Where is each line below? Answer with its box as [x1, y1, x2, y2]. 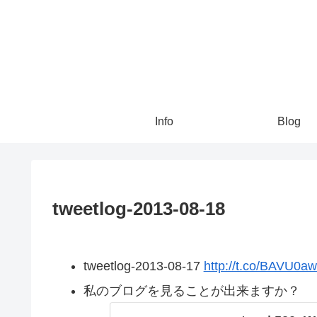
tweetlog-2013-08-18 [52, 197, 225, 219]
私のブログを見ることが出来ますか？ [83, 284, 300, 299]
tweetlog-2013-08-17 [83, 258, 204, 273]
